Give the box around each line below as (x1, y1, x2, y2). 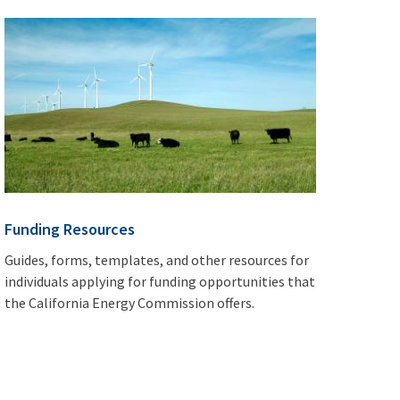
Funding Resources (4, 218, 135, 239)
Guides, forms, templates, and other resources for (4, 250, 309, 269)
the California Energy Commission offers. (4, 293, 254, 312)
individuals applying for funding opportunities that (4, 271, 315, 290)
